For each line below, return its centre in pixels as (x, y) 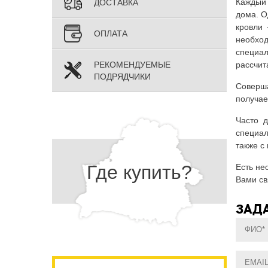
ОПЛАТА (111, 33)
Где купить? (139, 172)
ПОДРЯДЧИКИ (122, 76)
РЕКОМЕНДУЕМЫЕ (132, 64)
